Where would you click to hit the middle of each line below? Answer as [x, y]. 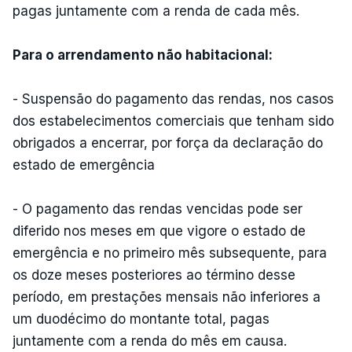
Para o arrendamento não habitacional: [143, 55]
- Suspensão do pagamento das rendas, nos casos [173, 99]
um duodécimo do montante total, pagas [141, 319]
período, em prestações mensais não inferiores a [167, 297]
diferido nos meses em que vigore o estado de [159, 231]
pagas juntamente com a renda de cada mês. [156, 11]
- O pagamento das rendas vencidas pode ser [158, 209]
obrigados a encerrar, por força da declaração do [168, 143]
